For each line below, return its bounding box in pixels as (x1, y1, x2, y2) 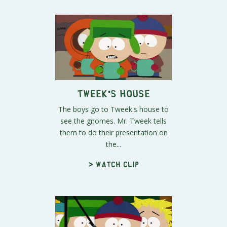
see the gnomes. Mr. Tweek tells (60, 116, 167, 126)
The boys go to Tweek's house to (58, 104, 169, 115)
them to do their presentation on (59, 128, 168, 138)
